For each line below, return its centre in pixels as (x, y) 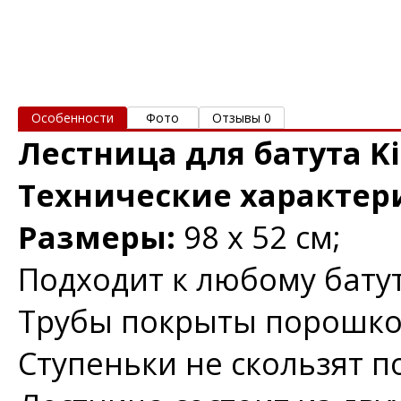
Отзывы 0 (242, 117)
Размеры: (101, 236)
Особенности (73, 117)
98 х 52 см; (262, 236)
